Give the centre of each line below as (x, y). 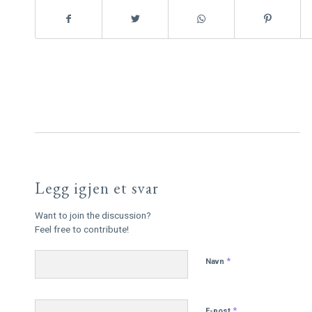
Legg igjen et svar (97, 188)
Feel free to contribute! (82, 229)
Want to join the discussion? (93, 216)
